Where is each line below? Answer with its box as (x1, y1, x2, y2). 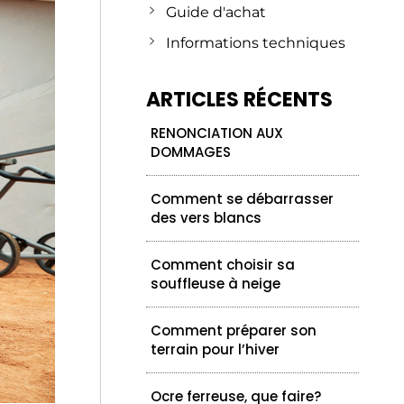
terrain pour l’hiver (151, 339, 280, 359)
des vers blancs (151, 207, 262, 227)
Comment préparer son (151, 320, 317, 340)
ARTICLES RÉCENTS (146, 85, 334, 114)
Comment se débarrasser (151, 188, 335, 208)
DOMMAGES (151, 142, 232, 161)
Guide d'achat (165, 3, 266, 21)
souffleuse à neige (151, 273, 281, 293)
